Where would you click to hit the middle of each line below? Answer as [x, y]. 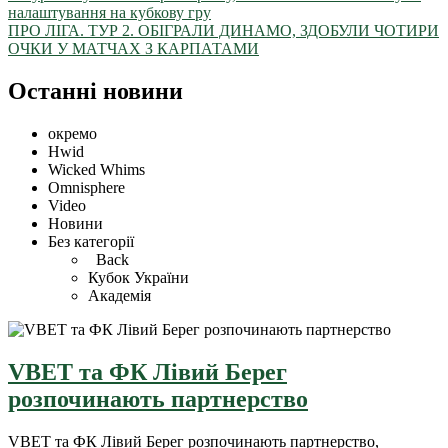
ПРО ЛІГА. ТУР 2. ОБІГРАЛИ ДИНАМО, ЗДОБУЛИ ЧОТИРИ [223, 31]
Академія [119, 295]
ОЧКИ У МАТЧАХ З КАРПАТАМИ [133, 49]
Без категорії [91, 241]
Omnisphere [86, 187]
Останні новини [95, 91]
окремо [72, 133]
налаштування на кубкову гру [109, 13]
